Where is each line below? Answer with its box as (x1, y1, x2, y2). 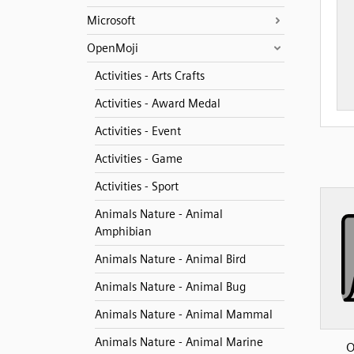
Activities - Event (94, 124, 181, 138)
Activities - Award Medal (94, 96, 220, 111)
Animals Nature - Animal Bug (94, 280, 246, 294)
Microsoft (86, 13, 135, 28)
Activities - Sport (94, 179, 179, 194)
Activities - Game (94, 152, 183, 166)
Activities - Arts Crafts (94, 69, 205, 83)
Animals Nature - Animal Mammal (94, 307, 273, 322)
